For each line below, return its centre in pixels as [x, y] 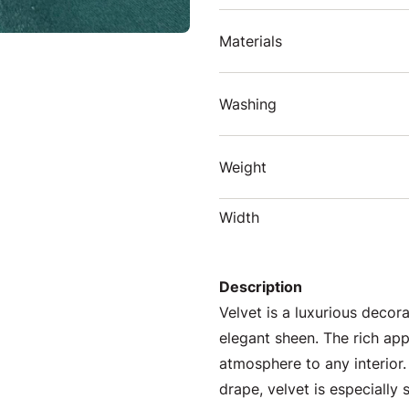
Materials [251, 41]
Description [261, 287]
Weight [243, 167]
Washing [248, 104]
